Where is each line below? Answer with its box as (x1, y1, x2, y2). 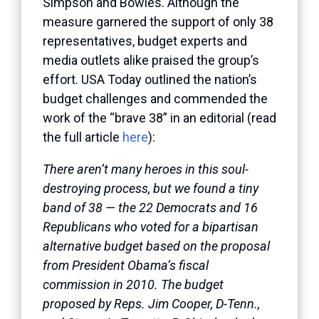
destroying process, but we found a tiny (43, 180, 258, 196)
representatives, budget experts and (43, 33, 247, 48)
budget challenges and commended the (43, 90, 268, 106)
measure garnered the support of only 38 (43, 14, 273, 29)
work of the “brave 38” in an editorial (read (43, 110, 276, 125)
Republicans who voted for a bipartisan (43, 219, 258, 234)
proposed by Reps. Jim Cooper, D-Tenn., (43, 296, 260, 311)
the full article (43, 129, 122, 145)
